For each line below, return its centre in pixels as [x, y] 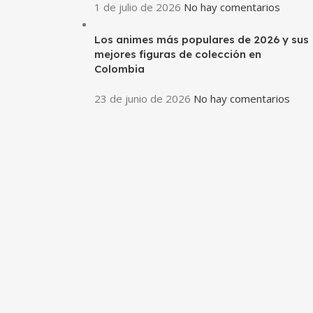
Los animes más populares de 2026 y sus [201, 39]
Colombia [119, 69]
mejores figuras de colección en [177, 54]
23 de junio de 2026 [142, 99]
